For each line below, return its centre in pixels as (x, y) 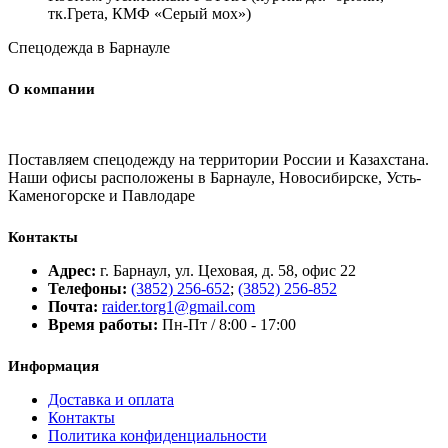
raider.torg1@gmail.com (178, 307)
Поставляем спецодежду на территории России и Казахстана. (218, 160)
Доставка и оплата (111, 400)
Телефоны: (87, 289)
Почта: (73, 307)
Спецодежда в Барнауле (89, 48)
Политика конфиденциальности (157, 436)
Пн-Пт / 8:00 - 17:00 (229, 325)
